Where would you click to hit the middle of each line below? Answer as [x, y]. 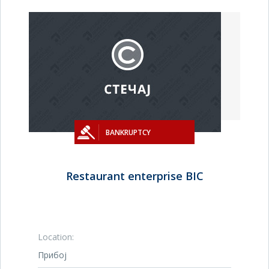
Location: [56, 237]
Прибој [52, 255]
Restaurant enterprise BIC [134, 176]
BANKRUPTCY [128, 132]
